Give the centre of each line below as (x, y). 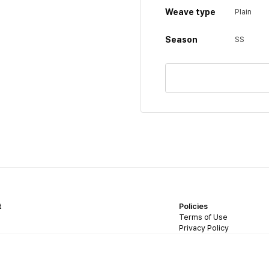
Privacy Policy (204, 228)
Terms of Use (203, 217)
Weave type (190, 12)
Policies (193, 206)
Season (181, 40)
